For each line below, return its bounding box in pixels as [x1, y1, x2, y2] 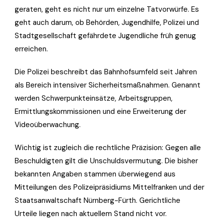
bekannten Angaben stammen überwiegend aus [15, 169, 175, 179]
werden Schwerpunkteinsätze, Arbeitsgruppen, [15, 93, 173, 103]
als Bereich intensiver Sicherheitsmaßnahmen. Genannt [15, 80, 200, 90]
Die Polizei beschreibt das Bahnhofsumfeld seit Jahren [15, 66, 197, 77]
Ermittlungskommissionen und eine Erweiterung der [15, 106, 186, 116]
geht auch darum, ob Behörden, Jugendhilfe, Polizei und [15, 17, 199, 27]
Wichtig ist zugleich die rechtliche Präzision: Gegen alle [15, 142, 201, 153]
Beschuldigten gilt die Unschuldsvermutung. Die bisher [15, 155, 198, 166]
